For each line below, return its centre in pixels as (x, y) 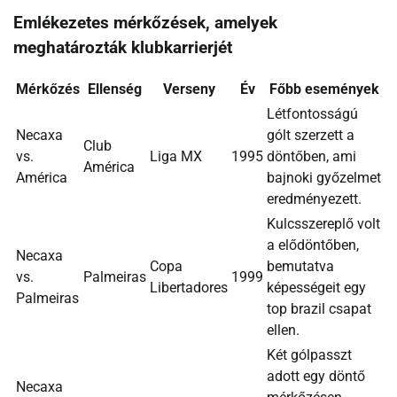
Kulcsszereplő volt (323, 224)
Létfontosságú (312, 114)
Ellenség (115, 90)
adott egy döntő (316, 377)
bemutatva (300, 267)
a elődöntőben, (313, 245)
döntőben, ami (311, 157)
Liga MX (176, 157)
